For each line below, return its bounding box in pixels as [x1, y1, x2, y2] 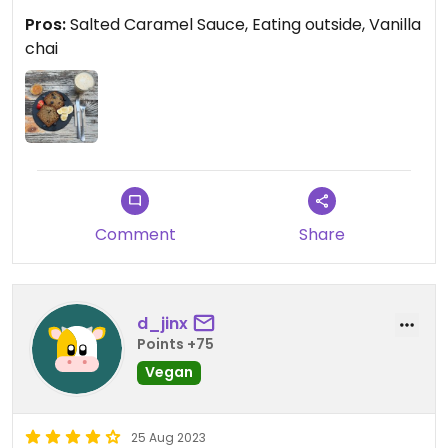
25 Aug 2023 [131, 428, 206, 446]
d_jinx [137, 312, 188, 336]
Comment [94, 222, 176, 246]
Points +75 [137, 334, 214, 355]
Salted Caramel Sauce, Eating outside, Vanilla [66, 12, 421, 36]
